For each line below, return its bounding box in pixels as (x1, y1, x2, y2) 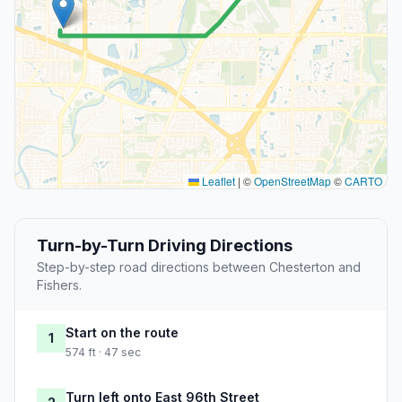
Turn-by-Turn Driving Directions (37, 236, 293, 256)
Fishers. (37, 277, 82, 293)
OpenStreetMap (254, 173, 331, 189)
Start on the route (66, 325, 179, 341)
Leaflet (199, 173, 235, 189)
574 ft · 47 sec (66, 345, 141, 360)
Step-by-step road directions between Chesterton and (37, 259, 361, 275)
